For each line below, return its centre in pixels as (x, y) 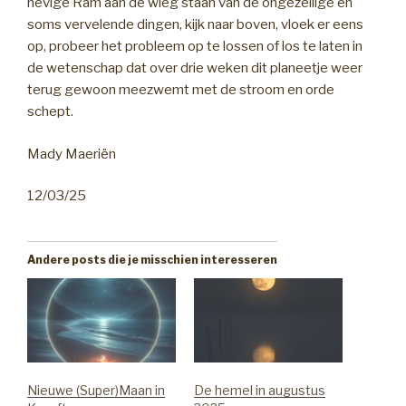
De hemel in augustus (260, 391)
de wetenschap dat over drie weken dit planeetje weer (195, 68)
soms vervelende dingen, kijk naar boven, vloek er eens (195, 25)
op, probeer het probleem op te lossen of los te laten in (195, 47)
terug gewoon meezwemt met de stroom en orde (181, 90)
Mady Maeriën (72, 154)
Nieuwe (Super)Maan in (96, 391)
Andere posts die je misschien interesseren (152, 259)
